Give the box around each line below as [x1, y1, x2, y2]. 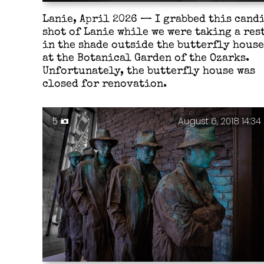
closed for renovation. [42, 79, 167, 90]
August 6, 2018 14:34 [178, 115, 262, 128]
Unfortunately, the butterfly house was [42, 66, 255, 77]
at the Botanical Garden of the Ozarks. [42, 53, 249, 64]
